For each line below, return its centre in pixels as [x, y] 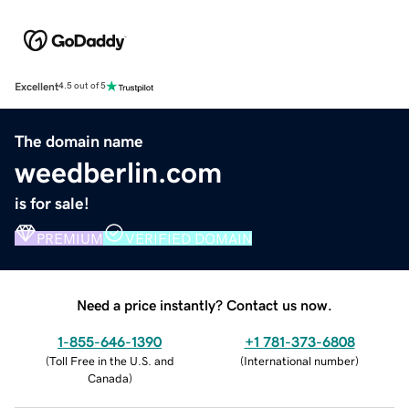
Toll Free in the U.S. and [111, 361]
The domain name [79, 141]
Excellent [37, 86]
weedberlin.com [118, 172]
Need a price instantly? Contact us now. [204, 304]
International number [299, 361]
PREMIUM [70, 238]
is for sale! [52, 203]
